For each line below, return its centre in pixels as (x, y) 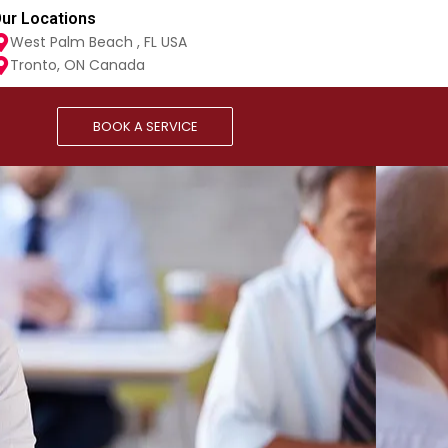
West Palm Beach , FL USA (99, 42)
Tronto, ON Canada (78, 65)
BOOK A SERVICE (145, 126)
